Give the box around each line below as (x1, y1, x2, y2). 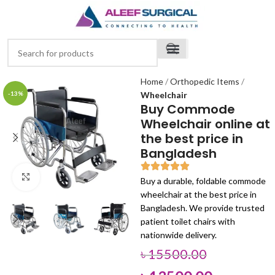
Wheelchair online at (141, 115, 270, 133)
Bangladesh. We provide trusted (141, 203, 265, 213)
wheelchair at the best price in (141, 189, 257, 199)
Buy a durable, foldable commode (141, 176, 266, 186)
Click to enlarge (39, 172, 98, 182)
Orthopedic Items (170, 76, 241, 87)
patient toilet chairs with (141, 216, 235, 227)
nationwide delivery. (141, 230, 217, 240)
